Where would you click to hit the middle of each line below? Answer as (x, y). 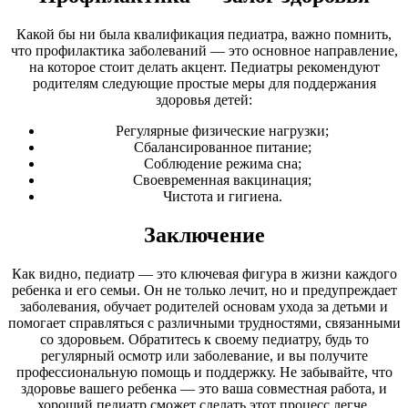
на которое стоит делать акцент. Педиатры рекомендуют (204, 67)
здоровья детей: (204, 100)
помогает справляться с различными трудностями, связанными (204, 323)
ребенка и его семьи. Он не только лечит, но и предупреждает (204, 291)
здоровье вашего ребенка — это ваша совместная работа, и (204, 389)
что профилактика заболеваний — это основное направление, (204, 51)
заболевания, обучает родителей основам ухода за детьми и (204, 307)
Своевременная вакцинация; (222, 180)
